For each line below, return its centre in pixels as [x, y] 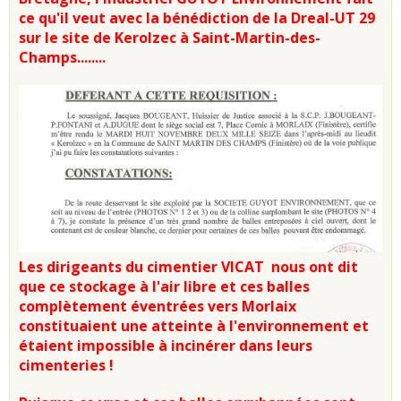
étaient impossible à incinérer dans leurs [166, 346]
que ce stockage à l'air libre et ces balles [164, 287]
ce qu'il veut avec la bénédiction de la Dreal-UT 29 [197, 17]
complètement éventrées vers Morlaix [158, 307]
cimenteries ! [66, 366]
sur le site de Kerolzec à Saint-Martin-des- [170, 37]
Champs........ [62, 57]
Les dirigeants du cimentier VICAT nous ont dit [188, 267]
